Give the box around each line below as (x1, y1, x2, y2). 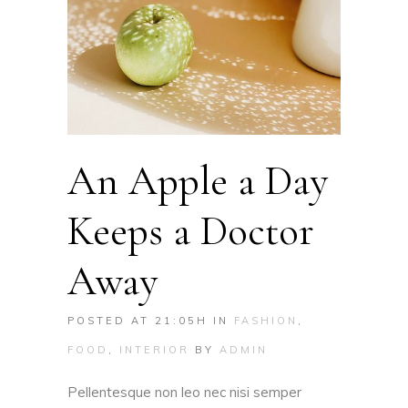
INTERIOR (119, 343, 189, 357)
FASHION (234, 314, 298, 328)
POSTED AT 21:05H (67, 314, 208, 328)
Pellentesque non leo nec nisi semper (67, 383, 301, 402)
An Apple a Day (67, 156, 328, 207)
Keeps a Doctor (67, 206, 314, 257)
